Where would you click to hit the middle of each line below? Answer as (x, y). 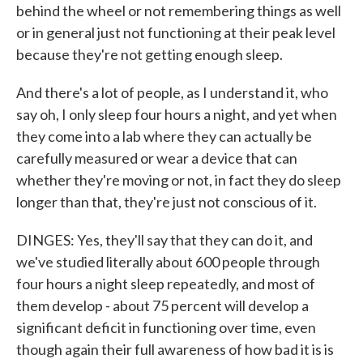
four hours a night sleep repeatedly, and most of (166, 284)
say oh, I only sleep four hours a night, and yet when (177, 114)
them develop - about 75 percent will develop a (162, 305)
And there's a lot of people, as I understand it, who (172, 92)
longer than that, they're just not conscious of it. (167, 202)
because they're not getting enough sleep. (149, 54)
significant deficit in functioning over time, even (166, 327)
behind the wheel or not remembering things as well (179, 11)
